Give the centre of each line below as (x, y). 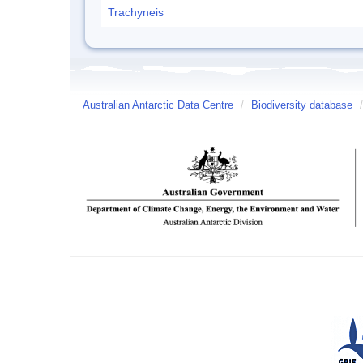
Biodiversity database (302, 105)
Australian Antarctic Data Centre (158, 105)
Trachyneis (136, 12)
